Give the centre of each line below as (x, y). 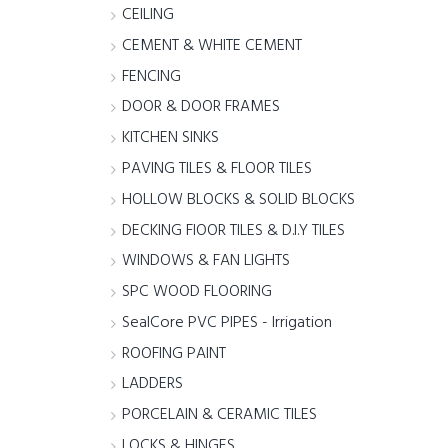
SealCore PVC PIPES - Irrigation (227, 322)
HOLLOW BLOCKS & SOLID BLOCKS (239, 199)
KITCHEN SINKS (171, 138)
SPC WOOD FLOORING (197, 292)
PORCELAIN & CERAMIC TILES (220, 415)
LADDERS (153, 384)
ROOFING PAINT (174, 353)
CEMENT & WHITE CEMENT (212, 45)
